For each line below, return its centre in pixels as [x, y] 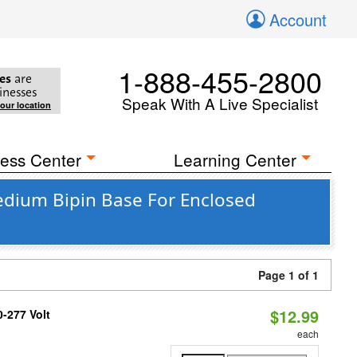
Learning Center [235, 159]
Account [298, 20]
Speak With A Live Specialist [220, 103]
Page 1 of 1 [288, 275]
